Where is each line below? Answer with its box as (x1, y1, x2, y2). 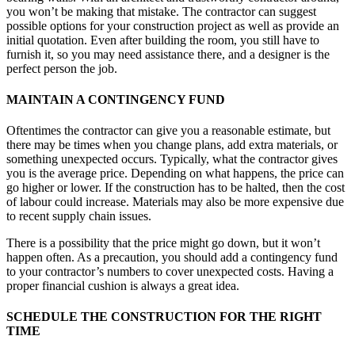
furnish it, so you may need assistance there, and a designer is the (6, 47, 330, 61)
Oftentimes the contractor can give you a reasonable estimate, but (6, 124, 330, 138)
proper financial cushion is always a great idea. (6, 279, 239, 293)
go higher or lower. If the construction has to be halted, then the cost (6, 181, 345, 195)
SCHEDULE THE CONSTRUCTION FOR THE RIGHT (6, 310, 322, 324)
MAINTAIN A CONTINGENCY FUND (6, 92, 225, 106)
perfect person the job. (6, 61, 117, 75)
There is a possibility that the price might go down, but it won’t (6, 236, 320, 250)
